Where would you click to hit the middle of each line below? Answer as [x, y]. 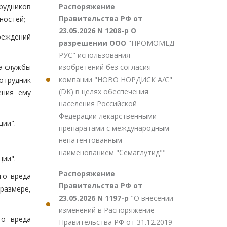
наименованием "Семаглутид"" [112, 152]
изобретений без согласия [105, 67]
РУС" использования [94, 55]
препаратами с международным [114, 128]
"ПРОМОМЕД [151, 43]
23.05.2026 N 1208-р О [98, 31]
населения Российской [98, 104]
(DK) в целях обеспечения [104, 91]
